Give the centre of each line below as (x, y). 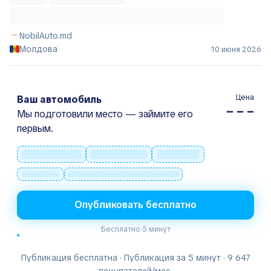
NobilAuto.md (46, 35)
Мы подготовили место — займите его (105, 114)
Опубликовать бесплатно (135, 204)
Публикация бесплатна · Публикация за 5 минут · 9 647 (135, 257)
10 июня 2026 (236, 49)
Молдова (38, 49)
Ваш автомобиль (59, 99)
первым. (35, 128)
